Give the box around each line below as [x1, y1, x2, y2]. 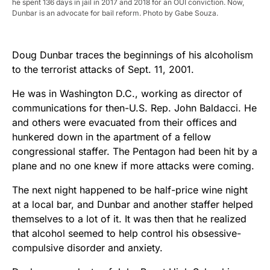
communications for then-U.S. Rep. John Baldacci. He [12, 102, 257, 115]
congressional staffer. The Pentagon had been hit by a [12, 145, 257, 158]
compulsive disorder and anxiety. [12, 242, 163, 254]
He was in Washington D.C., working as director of [12, 87, 242, 100]
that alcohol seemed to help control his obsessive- [12, 227, 241, 240]
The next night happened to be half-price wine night [12, 184, 248, 196]
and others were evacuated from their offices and [12, 116, 237, 129]
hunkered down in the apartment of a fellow [12, 131, 211, 143]
